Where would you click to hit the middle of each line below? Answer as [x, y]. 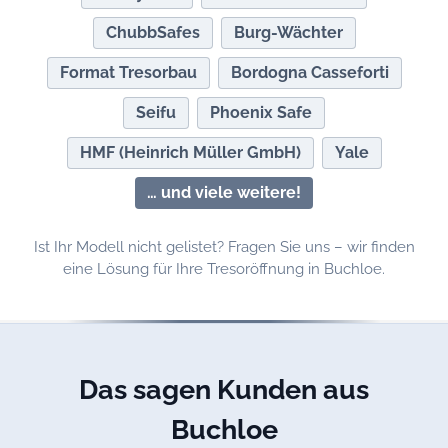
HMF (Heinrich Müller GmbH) [190, 153]
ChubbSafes [152, 33]
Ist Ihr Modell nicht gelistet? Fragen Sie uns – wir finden [224, 247]
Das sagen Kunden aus [224, 389]
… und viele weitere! [224, 193]
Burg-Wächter [288, 33]
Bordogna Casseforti [309, 73]
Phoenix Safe [261, 113]
